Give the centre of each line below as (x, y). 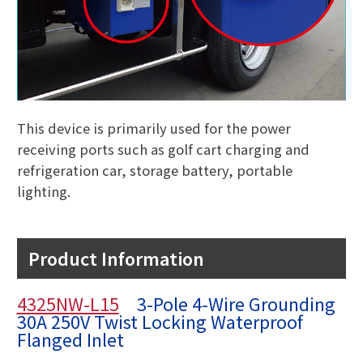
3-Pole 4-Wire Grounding (227, 304)
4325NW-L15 (68, 304)
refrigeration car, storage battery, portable (154, 170)
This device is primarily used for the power (154, 128)
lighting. (43, 191)
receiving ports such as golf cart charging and (163, 149)
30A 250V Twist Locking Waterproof (160, 322)
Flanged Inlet (70, 340)
